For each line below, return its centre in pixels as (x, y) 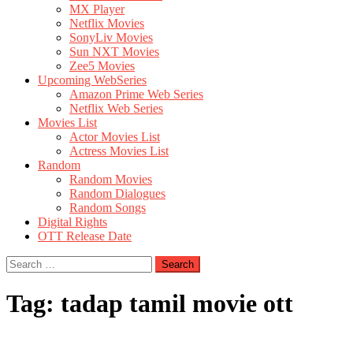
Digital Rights (72, 222)
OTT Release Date (85, 236)
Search (22, 262)
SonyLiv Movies (111, 37)
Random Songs (108, 208)
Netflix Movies (107, 23)
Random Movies (111, 179)
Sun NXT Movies (114, 52)
